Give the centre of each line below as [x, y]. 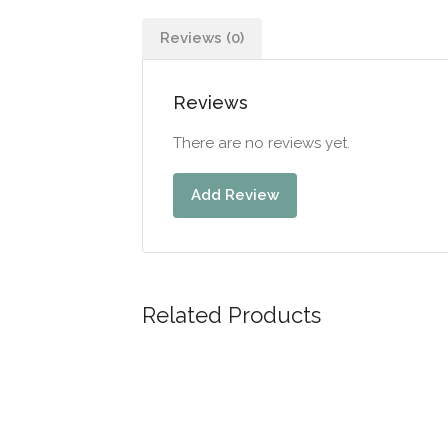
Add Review [235, 194]
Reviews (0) [202, 37]
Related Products [231, 314]
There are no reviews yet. [261, 142]
